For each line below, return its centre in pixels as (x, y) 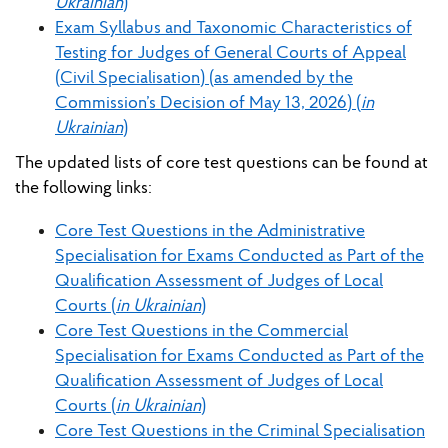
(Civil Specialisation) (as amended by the (204, 79)
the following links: (83, 189)
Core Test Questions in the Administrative (210, 232)
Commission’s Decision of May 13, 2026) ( (208, 104)
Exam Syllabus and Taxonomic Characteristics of (233, 29)
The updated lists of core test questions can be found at (221, 164)
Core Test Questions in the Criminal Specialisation (240, 432)
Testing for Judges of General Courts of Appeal (230, 54)
